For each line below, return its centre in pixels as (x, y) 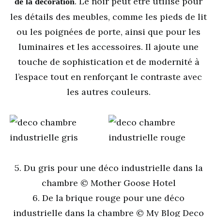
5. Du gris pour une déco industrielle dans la (108, 168)
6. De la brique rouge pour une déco (108, 198)
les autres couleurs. (108, 92)
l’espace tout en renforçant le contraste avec (108, 77)
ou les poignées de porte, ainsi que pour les (108, 32)
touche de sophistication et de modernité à (108, 62)
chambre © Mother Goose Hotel (108, 183)
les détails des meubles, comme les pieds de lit (108, 17)
